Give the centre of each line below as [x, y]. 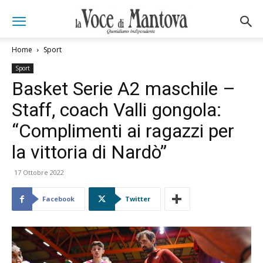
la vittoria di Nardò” [89, 152]
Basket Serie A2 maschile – [124, 89]
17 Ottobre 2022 [39, 172]
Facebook [58, 199]
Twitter [138, 199]
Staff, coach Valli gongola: [117, 110]
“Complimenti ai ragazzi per [123, 131]
